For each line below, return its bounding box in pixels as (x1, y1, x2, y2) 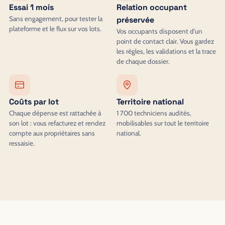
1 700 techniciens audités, (117, 108, 191, 117)
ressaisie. (9, 139, 35, 147)
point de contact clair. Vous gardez (117, 37, 214, 45)
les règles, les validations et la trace (117, 47, 216, 55)
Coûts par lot (9, 96, 59, 107)
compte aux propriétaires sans (9, 129, 95, 137)
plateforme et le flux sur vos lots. (9, 24, 101, 33)
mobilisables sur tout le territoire (117, 119, 209, 127)
